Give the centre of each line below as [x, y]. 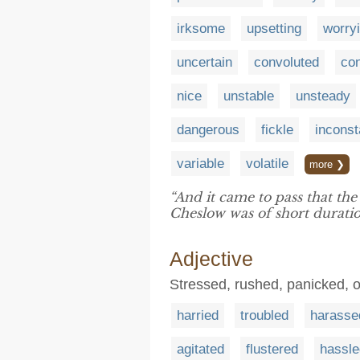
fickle [277, 129]
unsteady [323, 96]
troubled [264, 315]
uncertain [205, 62]
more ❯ [327, 164]
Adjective [211, 258]
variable [200, 163]
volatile [267, 163]
